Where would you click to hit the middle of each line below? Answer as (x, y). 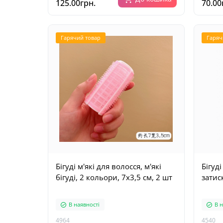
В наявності (84, 204)
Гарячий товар (81, 38)
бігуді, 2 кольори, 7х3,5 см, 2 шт (114, 177)
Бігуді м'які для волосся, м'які (109, 166)
